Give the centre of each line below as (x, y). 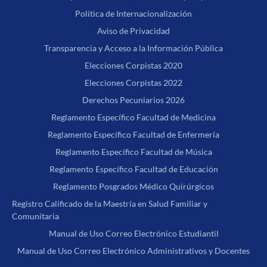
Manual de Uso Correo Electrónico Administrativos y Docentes (133, 251)
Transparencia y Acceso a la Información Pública (133, 48)
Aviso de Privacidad (133, 31)
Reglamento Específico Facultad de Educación (133, 169)
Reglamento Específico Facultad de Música (133, 152)
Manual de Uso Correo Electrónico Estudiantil (133, 234)
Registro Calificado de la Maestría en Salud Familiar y (110, 204)
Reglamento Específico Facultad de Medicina (133, 117)
